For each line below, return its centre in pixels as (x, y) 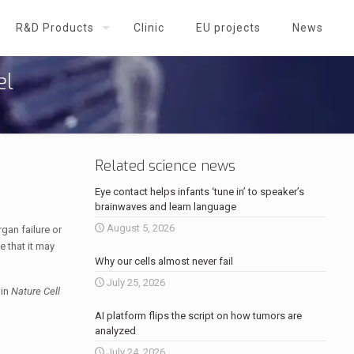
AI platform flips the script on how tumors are (198, 316)
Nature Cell (35, 291)
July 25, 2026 (136, 282)
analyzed (115, 331)
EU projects (228, 28)
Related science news (165, 166)
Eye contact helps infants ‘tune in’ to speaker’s (199, 192)
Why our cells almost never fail (164, 261)
